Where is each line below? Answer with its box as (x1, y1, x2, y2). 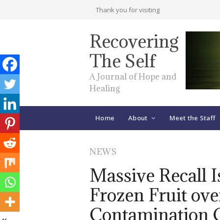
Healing (89, 83, 120, 94)
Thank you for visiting (96, 5, 160, 14)
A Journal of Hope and (89, 71, 176, 82)
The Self (89, 50, 156, 72)
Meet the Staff (169, 113, 216, 122)
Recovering (89, 30, 179, 53)
